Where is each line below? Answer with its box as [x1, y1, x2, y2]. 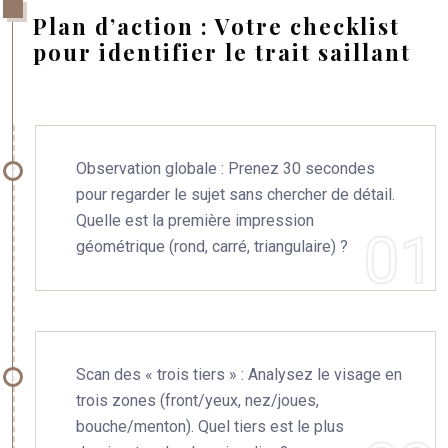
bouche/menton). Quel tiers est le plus [76, 417, 344, 436]
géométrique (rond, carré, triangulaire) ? [76, 237, 348, 256]
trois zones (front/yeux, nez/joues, [76, 391, 319, 410]
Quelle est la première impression [76, 211, 314, 230]
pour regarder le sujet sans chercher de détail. [76, 185, 395, 204]
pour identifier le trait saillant [33, 37, 411, 67]
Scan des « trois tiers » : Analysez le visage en [76, 365, 402, 384]
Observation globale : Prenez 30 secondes [76, 159, 375, 178]
